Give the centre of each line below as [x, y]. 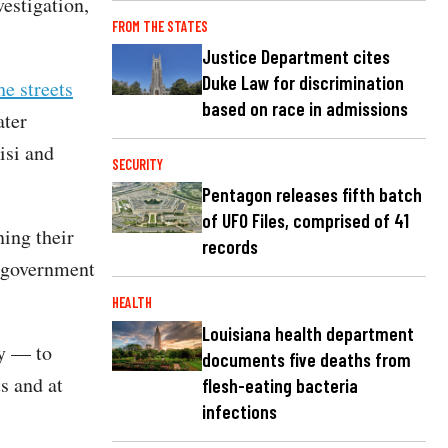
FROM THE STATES [160, 27]
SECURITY [137, 165]
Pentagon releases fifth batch [312, 195]
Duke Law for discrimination [303, 83]
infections [239, 411]
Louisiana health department [308, 333]
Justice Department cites [296, 57]
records [230, 247]
